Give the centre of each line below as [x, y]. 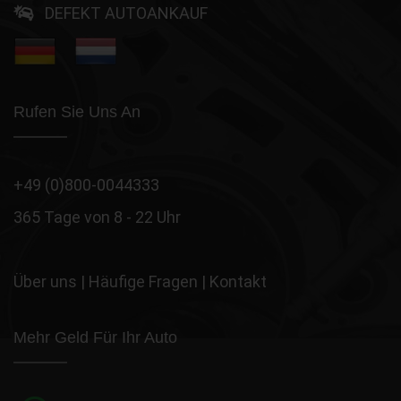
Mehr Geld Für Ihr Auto [95, 338]
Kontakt [238, 282]
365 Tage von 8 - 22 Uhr [97, 218]
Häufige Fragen [143, 282]
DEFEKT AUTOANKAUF [124, 13]
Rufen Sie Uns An [77, 112]
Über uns [45, 282]
